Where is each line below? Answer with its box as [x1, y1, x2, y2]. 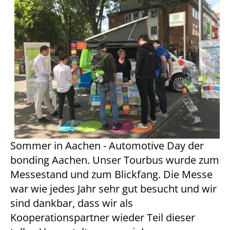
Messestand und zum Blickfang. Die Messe [10, 167, 213, 181]
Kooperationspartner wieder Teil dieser [10, 210, 195, 224]
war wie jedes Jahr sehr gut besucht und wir [10, 182, 217, 196]
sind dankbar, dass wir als [10, 196, 133, 210]
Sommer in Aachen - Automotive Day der [10, 139, 204, 152]
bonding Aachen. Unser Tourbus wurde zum [10, 153, 219, 167]
